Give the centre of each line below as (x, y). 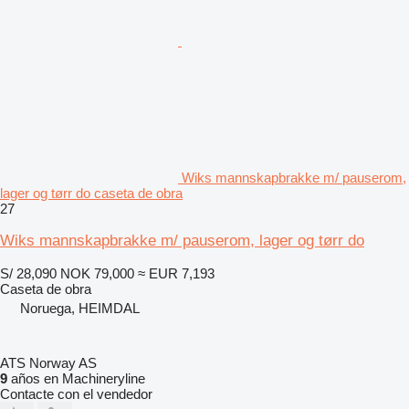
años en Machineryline (76, 378)
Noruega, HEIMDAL (80, 308)
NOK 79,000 (97, 273)
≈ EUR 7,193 (176, 273)
